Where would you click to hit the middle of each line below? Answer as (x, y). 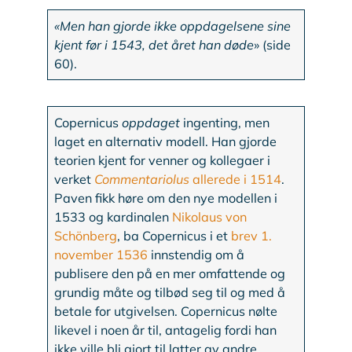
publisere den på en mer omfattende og (170, 274)
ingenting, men (227, 123)
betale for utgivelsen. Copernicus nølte (166, 312)
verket (75, 180)
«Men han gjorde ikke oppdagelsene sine (173, 26)
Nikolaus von (210, 217)
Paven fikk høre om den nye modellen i (166, 198)
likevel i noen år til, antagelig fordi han (166, 330)
